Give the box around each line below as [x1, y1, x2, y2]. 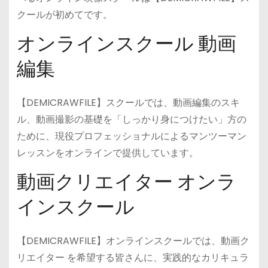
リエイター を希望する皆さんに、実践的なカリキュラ [16, 250, 249, 264]
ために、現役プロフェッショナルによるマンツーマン [16, 129, 246, 144]
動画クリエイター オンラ [16, 170, 236, 193]
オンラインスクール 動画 [16, 32, 236, 56]
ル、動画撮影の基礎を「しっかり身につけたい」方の [16, 112, 246, 127]
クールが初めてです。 [16, 8, 112, 22]
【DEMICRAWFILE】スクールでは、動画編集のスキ [16, 96, 240, 110]
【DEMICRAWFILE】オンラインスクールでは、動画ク [16, 233, 249, 248]
